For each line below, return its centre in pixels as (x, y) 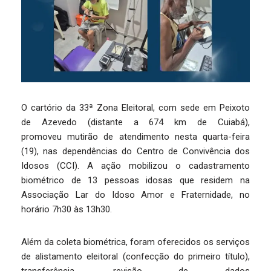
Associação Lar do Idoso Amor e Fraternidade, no (135, 195)
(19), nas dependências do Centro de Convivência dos (135, 152)
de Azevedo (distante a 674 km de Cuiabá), (135, 122)
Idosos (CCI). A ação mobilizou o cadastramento (135, 166)
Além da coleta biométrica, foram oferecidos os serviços (135, 242)
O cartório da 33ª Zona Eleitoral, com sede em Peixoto (135, 108)
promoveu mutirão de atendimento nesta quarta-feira (135, 137)
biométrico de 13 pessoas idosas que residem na (135, 181)
